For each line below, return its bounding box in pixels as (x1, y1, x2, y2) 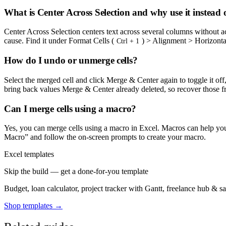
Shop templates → (4, 201, 63, 210)
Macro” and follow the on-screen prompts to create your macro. (4, 133, 206, 142)
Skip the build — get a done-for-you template (4, 167, 148, 176)
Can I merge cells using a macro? (4, 103, 137, 114)
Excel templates (4, 150, 54, 159)
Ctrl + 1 (116, 37, 139, 45)
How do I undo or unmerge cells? (4, 55, 138, 66)
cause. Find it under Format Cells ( (4, 36, 114, 45)
